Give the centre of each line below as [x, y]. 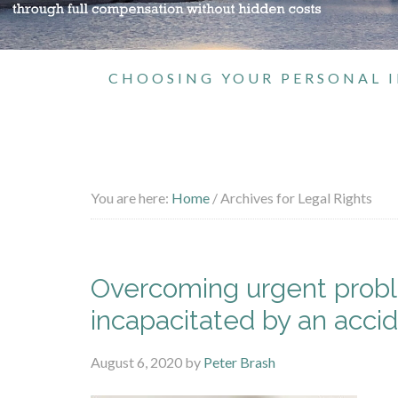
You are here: [131, 198]
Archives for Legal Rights [295, 198]
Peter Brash [239, 362]
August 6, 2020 [136, 362]
